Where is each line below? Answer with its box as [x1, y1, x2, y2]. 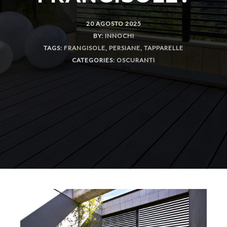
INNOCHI [104, 32, 134, 40]
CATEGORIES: [72, 56, 117, 64]
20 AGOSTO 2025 [86, 20, 141, 27]
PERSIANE [109, 44, 140, 52]
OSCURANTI [117, 56, 155, 64]
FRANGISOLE [64, 44, 105, 52]
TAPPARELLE [144, 44, 183, 52]
